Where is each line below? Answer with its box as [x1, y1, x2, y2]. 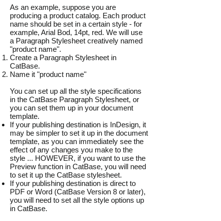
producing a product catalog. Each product [10, 11, 146, 20]
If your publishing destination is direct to [10, 179, 136, 187]
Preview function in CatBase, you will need [10, 162, 146, 171]
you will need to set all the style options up [10, 196, 144, 204]
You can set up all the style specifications [10, 87, 142, 95]
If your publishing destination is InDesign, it [10, 120, 146, 129]
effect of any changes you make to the [10, 146, 133, 154]
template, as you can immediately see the [10, 137, 144, 146]
